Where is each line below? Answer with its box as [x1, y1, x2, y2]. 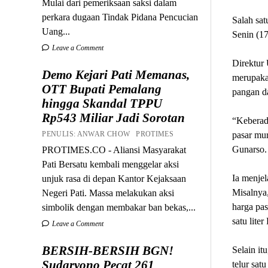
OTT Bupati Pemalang [42, 81, 162, 96]
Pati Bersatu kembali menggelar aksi [42, 159, 179, 169]
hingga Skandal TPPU [42, 96, 163, 111]
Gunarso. [232, 144, 267, 154]
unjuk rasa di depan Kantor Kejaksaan [42, 173, 187, 184]
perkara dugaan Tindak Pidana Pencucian [42, 11, 199, 22]
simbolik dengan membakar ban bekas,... [42, 202, 196, 212]
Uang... [42, 26, 71, 36]
